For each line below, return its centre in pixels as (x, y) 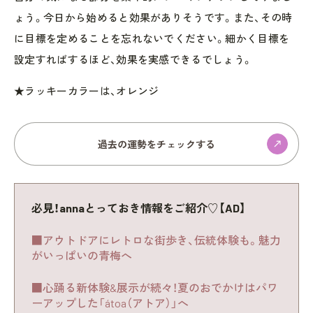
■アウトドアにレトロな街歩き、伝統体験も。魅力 (156, 240)
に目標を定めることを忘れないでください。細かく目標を (152, 38)
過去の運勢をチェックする (156, 144)
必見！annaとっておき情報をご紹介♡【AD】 (139, 208)
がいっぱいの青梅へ (82, 255)
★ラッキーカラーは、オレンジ (87, 90)
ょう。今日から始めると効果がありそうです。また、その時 (153, 17)
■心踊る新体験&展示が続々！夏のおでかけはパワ (155, 287)
